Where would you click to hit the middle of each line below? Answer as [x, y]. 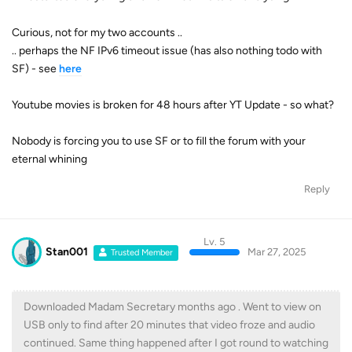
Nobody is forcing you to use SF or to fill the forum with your [159, 141]
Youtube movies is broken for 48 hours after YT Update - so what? [173, 104]
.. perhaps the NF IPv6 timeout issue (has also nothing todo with [167, 50]
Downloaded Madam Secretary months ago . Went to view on [172, 307]
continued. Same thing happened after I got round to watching [176, 343]
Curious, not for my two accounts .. [97, 32]
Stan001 [67, 251]
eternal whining [49, 159]
